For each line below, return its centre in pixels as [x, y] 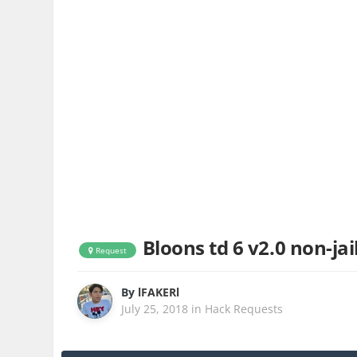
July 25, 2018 [155, 309]
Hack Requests [244, 309]
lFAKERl [159, 292]
